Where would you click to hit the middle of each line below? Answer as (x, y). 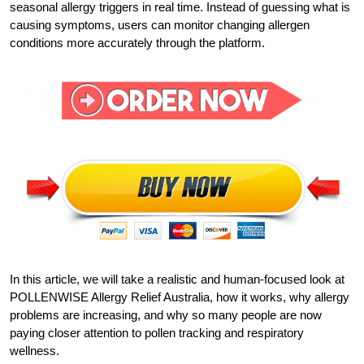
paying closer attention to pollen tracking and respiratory (157, 333)
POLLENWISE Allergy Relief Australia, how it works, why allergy (180, 297)
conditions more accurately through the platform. (137, 43)
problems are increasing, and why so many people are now (166, 315)
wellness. (35, 351)
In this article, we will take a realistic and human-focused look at (177, 279)
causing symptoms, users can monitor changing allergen (160, 25)
